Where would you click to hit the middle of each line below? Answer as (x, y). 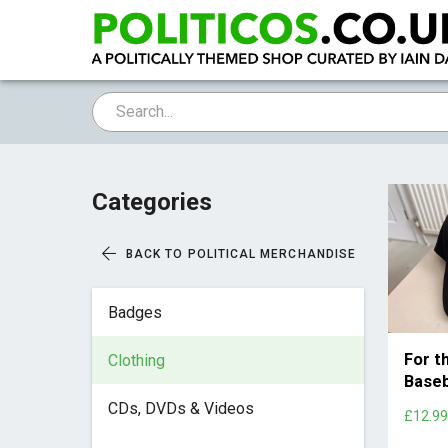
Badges (134, 312)
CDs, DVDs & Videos (180, 408)
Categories (151, 202)
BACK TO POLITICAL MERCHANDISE (241, 254)
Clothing (136, 360)
